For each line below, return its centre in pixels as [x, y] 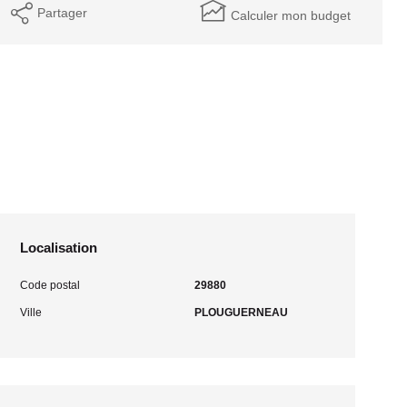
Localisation [59, 248]
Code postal [50, 285]
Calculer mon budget [290, 15]
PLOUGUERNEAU [241, 313]
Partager [63, 12]
